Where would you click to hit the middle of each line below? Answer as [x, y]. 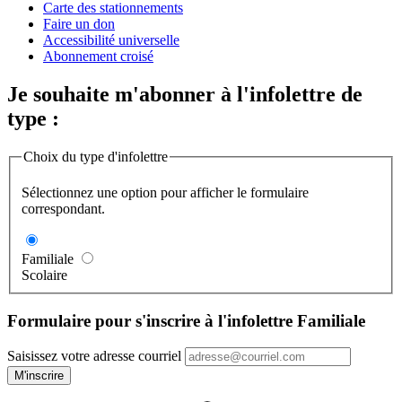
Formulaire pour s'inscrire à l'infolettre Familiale [186, 320]
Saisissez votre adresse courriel [94, 356]
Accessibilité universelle [111, 40]
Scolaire [44, 275]
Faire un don [79, 24]
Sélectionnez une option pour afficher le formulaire [165, 192]
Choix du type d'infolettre [96, 157]
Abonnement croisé [98, 57]
